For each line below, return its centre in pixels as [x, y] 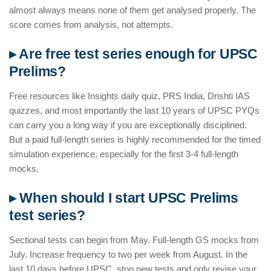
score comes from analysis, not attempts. [91, 25]
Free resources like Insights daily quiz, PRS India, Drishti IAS [129, 96]
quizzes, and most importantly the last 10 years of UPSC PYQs [134, 111]
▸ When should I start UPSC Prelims [124, 198]
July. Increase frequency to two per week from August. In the [128, 255]
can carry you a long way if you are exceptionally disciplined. [128, 125]
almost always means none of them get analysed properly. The [132, 10]
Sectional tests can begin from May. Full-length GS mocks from [134, 240]
